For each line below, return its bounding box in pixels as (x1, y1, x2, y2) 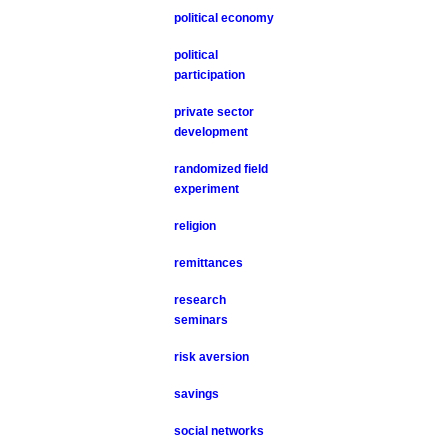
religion (174, 219, 217, 233)
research (174, 293, 227, 307)
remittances (174, 256, 244, 270)
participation (174, 68, 246, 82)
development (174, 125, 249, 139)
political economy (174, 11, 275, 25)
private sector (174, 105, 255, 119)
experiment (174, 182, 240, 196)
